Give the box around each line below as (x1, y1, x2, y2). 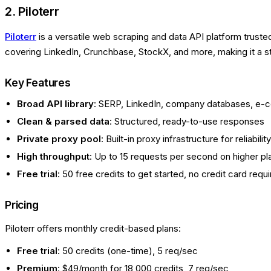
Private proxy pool (17, 133, 101, 145)
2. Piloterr (5, 4, 59, 19)
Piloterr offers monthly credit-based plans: (5, 223, 181, 235)
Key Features (5, 76, 71, 90)
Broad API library (17, 98, 94, 110)
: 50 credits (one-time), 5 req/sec (57, 245, 198, 257)
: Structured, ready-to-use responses (109, 116, 264, 128)
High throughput (17, 151, 90, 163)
